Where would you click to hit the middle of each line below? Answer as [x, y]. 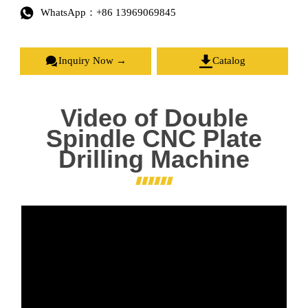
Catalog [229, 61]
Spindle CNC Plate [154, 139]
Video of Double [154, 118]
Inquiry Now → [92, 61]
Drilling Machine [154, 159]
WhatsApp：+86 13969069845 [108, 13]
